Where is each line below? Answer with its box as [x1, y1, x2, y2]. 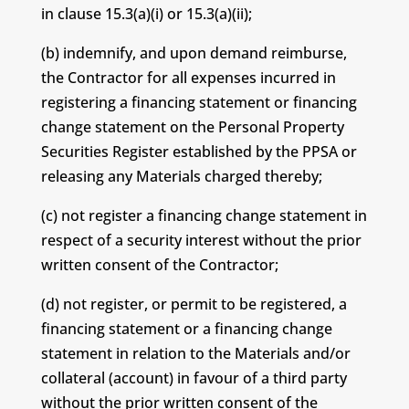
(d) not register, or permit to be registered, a [40, 294, 347, 314]
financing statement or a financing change [40, 319, 332, 339]
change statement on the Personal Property [40, 117, 344, 137]
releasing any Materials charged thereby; [40, 166, 322, 186]
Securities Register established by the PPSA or [40, 142, 357, 162]
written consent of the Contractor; [40, 255, 278, 275]
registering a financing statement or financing [40, 92, 357, 112]
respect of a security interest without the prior [40, 230, 362, 250]
